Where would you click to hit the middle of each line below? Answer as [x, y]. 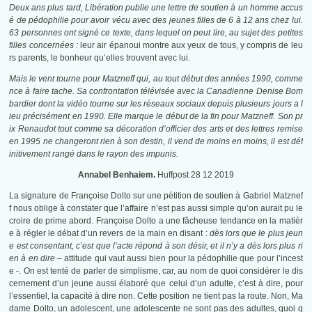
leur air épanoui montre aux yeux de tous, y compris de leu [192, 46]
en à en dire [32, 259]
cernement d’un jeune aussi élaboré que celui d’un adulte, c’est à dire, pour [156, 284]
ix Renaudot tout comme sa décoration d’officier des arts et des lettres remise [156, 129]
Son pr [290, 117]
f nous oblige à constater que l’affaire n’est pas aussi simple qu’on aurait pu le [156, 209]
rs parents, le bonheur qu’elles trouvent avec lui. [100, 58]
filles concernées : [45, 46]
